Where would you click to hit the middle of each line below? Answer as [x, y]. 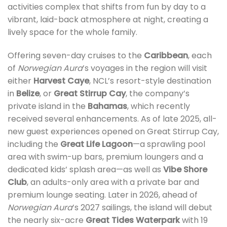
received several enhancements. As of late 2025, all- [112, 119]
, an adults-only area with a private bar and [113, 182]
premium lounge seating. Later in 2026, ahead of [103, 195]
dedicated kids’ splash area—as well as [85, 170]
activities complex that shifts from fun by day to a [107, 7]
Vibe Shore [185, 170]
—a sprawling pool [169, 144]
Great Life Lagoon [97, 144]
